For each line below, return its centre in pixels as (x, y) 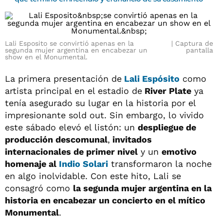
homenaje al (32, 164)
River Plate (167, 91)
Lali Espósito (152, 79)
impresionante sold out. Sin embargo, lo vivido (104, 115)
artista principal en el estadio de (73, 91)
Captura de (194, 43)
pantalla (200, 50)
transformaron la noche (160, 164)
